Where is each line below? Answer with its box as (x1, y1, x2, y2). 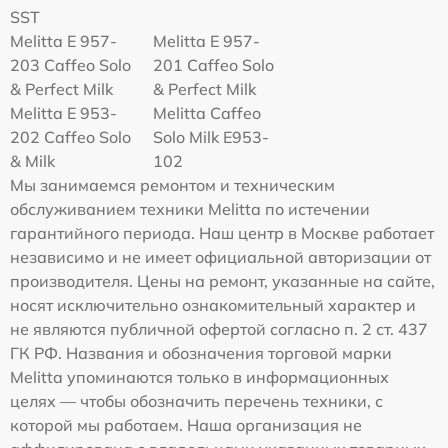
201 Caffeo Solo (153, 55, 275, 75)
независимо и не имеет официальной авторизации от (10, 247, 431, 267)
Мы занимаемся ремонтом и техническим (10, 175, 335, 195)
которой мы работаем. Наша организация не (10, 415, 362, 435)
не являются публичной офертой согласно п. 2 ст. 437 (10, 319, 428, 339)
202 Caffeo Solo (10, 127, 131, 147)
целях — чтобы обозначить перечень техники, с (10, 391, 383, 411)
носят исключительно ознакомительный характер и (10, 295, 416, 315)
